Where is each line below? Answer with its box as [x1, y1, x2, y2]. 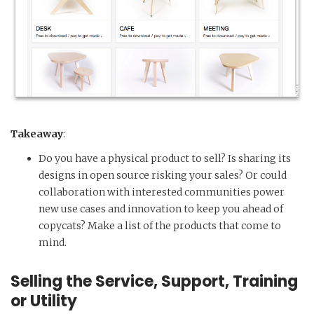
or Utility [11, 290, 77, 313]
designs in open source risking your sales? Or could [39, 169, 287, 182]
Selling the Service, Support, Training [11, 271, 298, 293]
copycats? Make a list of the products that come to [39, 219, 281, 233]
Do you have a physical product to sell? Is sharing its [39, 152, 291, 165]
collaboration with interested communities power [39, 186, 285, 199]
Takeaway [11, 128, 63, 141]
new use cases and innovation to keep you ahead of [39, 203, 283, 216]
